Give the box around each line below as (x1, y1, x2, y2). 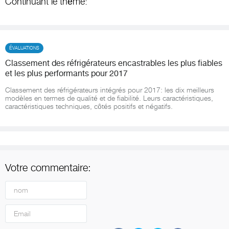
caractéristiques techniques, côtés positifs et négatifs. (5, 102, 173, 110)
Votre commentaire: (5, 162, 91, 174)
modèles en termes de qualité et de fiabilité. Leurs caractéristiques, (5, 94, 213, 102)
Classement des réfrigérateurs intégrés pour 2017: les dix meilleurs (5, 85, 214, 94)
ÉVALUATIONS (9, 45, 39, 51)
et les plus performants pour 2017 (5, 68, 128, 78)
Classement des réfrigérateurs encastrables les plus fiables (5, 58, 222, 68)
